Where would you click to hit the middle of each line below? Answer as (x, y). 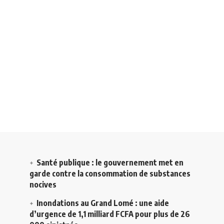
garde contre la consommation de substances (110, 173)
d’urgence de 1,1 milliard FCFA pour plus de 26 (110, 214)
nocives (43, 184)
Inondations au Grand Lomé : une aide (103, 203)
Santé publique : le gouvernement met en (110, 162)
